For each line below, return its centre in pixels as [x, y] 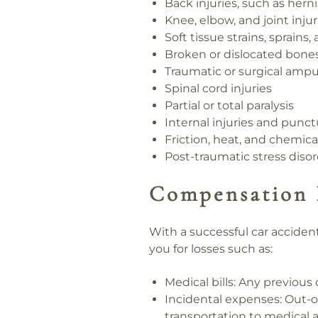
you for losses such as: [211, 249]
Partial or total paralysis [230, 106]
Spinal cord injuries [219, 89]
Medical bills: [201, 282]
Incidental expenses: [224, 299]
